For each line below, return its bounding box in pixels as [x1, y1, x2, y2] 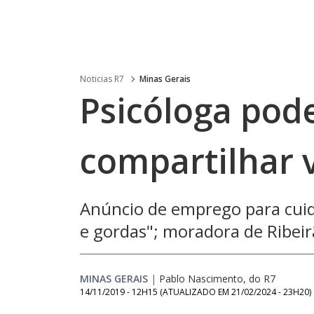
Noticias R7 [80, 73, 124, 85]
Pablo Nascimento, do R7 [159, 272, 275, 285]
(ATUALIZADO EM [160, 286, 231, 298]
